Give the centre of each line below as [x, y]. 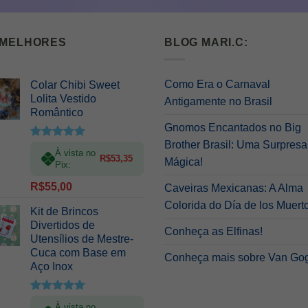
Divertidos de [63, 225]
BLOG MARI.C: [206, 43]
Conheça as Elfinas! [213, 231]
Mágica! [184, 162]
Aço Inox [52, 266]
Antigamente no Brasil [218, 101]
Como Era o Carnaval [217, 84]
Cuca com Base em [78, 252]
